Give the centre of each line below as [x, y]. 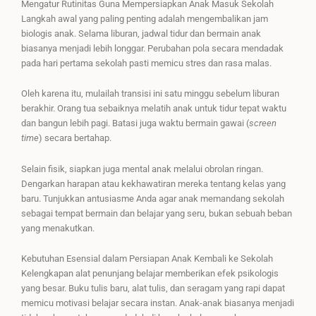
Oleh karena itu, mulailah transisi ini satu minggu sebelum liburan [150, 94]
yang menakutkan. [58, 228]
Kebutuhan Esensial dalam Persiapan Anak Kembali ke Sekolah [147, 259]
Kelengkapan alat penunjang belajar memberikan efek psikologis [150, 274]
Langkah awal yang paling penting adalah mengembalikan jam [145, 19]
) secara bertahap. [75, 138]
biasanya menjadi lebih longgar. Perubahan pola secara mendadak [152, 48]
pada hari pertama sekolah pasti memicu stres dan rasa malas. [146, 63]
